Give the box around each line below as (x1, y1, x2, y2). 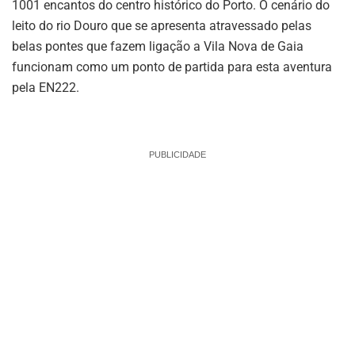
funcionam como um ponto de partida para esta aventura (12, 59, 332, 75)
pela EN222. (12, 80, 79, 96)
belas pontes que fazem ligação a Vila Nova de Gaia (12, 39, 303, 55)
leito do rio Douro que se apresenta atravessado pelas (12, 18, 311, 34)
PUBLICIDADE (149, 150, 206, 160)
